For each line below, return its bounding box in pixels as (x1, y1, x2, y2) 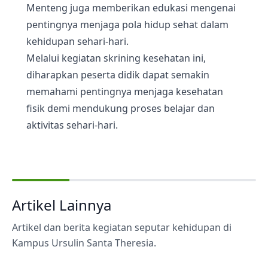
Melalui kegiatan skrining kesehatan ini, (26, 51, 206, 65)
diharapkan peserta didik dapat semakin (26, 68, 209, 81)
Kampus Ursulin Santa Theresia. (12, 236, 156, 249)
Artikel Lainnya (12, 194, 111, 215)
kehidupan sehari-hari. (26, 34, 129, 48)
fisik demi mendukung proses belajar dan (26, 101, 215, 115)
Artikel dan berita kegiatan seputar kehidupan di (12, 220, 232, 234)
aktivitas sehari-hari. (26, 118, 118, 132)
